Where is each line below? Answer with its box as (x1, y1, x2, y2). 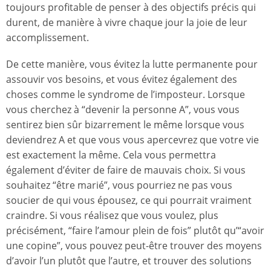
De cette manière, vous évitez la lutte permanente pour (6, 57, 258, 71)
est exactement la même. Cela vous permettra (6, 148, 216, 162)
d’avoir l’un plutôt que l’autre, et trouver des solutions (6, 254, 252, 268)
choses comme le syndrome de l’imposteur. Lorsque (6, 88, 245, 102)
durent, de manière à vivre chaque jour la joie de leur (6, 16, 247, 30)
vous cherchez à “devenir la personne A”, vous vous (6, 103, 240, 117)
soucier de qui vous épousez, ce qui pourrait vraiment (6, 194, 252, 207)
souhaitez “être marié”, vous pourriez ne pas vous (6, 178, 232, 192)
